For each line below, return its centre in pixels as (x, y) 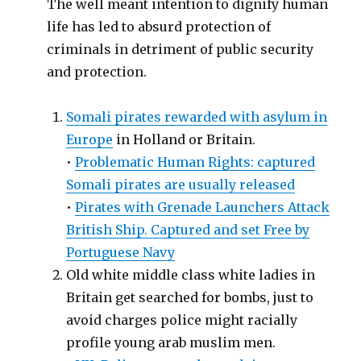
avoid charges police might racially (182, 320)
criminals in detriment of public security (180, 50)
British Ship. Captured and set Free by (188, 230)
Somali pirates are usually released (181, 185)
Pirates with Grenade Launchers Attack (203, 207)
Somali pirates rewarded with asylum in (197, 117)
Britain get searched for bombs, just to (190, 298)
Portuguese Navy (121, 253)
